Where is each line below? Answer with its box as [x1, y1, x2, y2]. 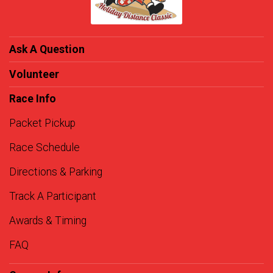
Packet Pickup [9, 117, 76, 129]
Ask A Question [9, 43, 85, 55]
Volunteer [9, 68, 59, 80]
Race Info [9, 93, 56, 105]
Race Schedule [9, 141, 80, 154]
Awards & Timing [9, 214, 87, 227]
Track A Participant [9, 190, 96, 202]
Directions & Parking [9, 166, 102, 178]
